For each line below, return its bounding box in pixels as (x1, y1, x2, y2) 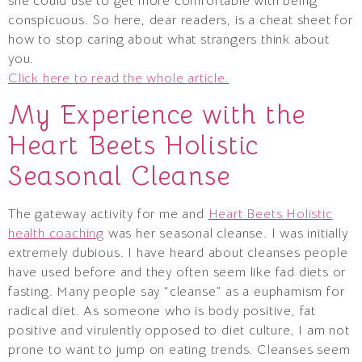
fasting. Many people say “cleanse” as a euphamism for (8, 284, 345, 301)
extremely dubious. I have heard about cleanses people (8, 245, 348, 262)
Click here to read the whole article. (8, 69, 229, 86)
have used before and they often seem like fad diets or (8, 264, 347, 281)
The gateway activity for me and (8, 206, 208, 223)
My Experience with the (8, 99, 306, 132)
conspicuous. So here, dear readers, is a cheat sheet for (8, 11, 353, 28)
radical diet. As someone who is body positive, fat (8, 303, 316, 320)
